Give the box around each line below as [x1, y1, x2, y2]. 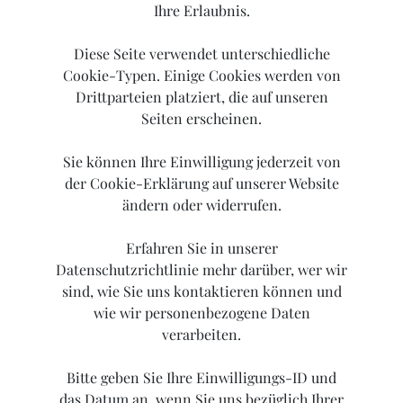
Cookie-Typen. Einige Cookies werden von [62, 66, 341, 85]
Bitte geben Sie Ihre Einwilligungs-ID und [67, 368, 336, 388]
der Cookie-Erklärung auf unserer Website [64, 174, 339, 193]
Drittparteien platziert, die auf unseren [75, 87, 328, 107]
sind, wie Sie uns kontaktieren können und [61, 282, 342, 301]
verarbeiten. [162, 325, 241, 345]
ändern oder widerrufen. [121, 195, 282, 215]
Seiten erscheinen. [141, 109, 262, 129]
